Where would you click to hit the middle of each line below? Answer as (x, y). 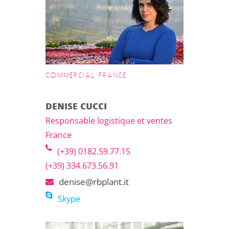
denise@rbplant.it (94, 182)
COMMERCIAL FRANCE (86, 76)
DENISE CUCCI (76, 106)
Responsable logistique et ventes (109, 121)
